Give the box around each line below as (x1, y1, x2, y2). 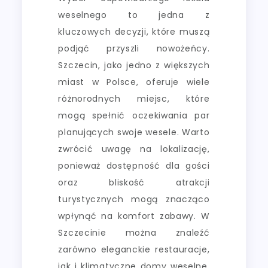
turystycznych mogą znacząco (58, 193, 210, 205)
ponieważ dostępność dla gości (58, 159, 210, 172)
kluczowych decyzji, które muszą (58, 25, 210, 38)
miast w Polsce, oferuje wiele (58, 75, 210, 88)
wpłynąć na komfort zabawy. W (58, 209, 210, 222)
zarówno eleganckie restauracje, (58, 243, 210, 255)
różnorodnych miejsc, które (58, 92, 210, 105)
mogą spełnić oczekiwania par (58, 109, 210, 121)
